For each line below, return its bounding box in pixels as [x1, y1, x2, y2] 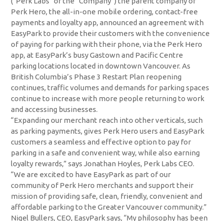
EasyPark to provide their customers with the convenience [11, 29, 210, 38]
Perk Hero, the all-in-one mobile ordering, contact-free [11, 7, 198, 16]
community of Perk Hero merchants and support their [11, 181, 194, 190]
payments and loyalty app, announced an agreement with [11, 18, 204, 27]
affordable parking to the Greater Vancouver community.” [11, 203, 207, 212]
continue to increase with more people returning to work [11, 94, 205, 103]
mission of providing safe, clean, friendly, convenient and [11, 192, 203, 201]
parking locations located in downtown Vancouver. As [11, 62, 191, 71]
